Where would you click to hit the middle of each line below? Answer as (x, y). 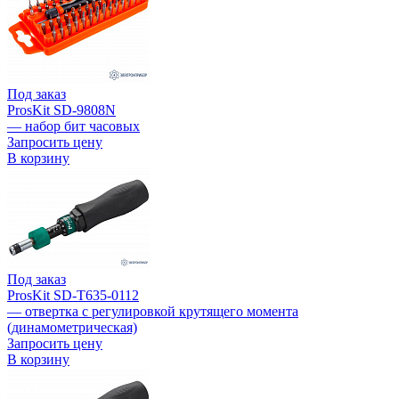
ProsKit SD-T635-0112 (73, 296)
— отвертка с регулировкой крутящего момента (153, 312)
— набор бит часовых (73, 126)
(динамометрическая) (72, 328)
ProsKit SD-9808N (61, 110)
